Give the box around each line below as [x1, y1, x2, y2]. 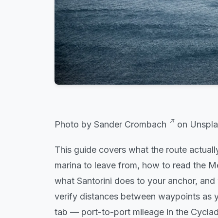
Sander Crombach [94, 119, 166, 129]
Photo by [54, 119, 94, 129]
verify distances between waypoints [54, 191, 200, 201]
